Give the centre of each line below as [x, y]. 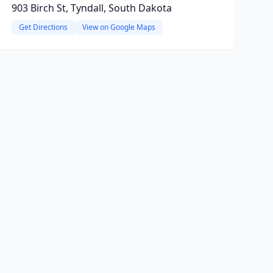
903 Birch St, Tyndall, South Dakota [91, 8]
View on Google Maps [119, 27]
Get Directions [43, 27]
